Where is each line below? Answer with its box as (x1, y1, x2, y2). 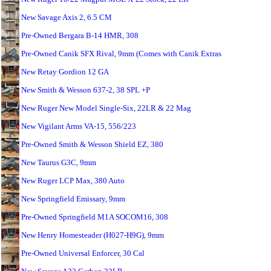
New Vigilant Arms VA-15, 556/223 (21, 122, 136, 131)
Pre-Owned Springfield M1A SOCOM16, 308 (21, 212, 168, 221)
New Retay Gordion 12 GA (21, 67, 109, 76)
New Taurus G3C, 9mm (21, 158, 96, 167)
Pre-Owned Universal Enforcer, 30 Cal (21, 249, 145, 258)
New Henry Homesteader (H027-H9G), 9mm (21, 230, 164, 240)
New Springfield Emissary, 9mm (21, 194, 125, 203)
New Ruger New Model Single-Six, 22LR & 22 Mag (21, 103, 191, 113)
